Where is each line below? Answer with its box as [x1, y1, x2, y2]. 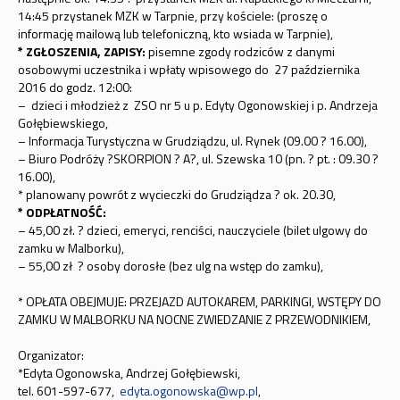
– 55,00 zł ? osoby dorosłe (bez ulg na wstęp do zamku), [17, 256, 323, 275]
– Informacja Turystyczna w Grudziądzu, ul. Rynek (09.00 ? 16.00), [17, 131, 367, 150]
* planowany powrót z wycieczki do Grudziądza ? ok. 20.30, [17, 185, 336, 204]
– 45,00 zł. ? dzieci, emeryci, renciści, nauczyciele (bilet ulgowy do [17, 221, 368, 239]
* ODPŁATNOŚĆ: [17, 203, 106, 221]
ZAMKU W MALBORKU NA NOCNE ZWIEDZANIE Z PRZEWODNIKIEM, [17, 310, 371, 329]
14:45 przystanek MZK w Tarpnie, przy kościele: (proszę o [17, 6, 328, 25]
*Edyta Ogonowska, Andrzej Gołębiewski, [17, 363, 240, 382]
